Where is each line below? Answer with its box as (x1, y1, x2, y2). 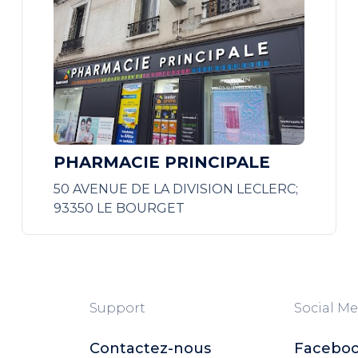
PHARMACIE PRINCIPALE (53, 153, 270, 172)
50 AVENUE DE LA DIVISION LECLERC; (53, 181, 298, 197)
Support (89, 300, 145, 316)
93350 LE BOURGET (53, 201, 185, 216)
